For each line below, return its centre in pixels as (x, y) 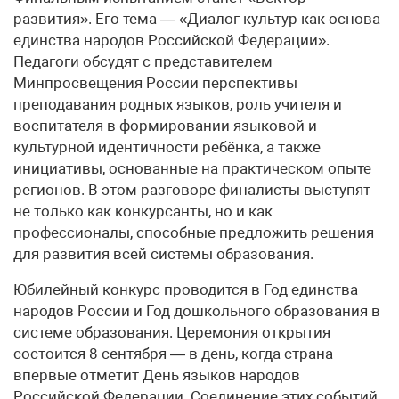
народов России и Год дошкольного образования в (197, 311)
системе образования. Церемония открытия (172, 333)
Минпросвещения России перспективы (155, 83)
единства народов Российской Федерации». (171, 41)
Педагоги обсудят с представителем (143, 62)
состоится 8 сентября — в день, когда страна (173, 354)
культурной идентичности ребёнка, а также (167, 147)
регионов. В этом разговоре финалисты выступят (192, 190)
